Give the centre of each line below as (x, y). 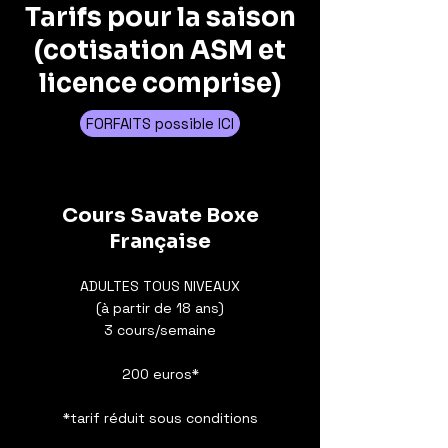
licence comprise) (160, 83)
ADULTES (111, 286)
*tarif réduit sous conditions (160, 418)
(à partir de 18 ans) (160, 308)
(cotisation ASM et (160, 50)
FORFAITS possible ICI (160, 123)
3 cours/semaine (160, 330)
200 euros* (160, 374)
